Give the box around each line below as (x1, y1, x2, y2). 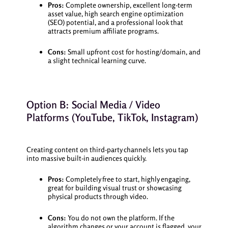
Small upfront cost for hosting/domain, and (66, 47, 201, 56)
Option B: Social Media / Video (26, 98, 160, 111)
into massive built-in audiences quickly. (26, 153, 147, 162)
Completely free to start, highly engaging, (64, 175, 190, 184)
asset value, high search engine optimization (47, 9, 184, 18)
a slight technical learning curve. (47, 56, 146, 65)
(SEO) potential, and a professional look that (47, 17, 183, 26)
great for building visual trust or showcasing (47, 183, 182, 192)
